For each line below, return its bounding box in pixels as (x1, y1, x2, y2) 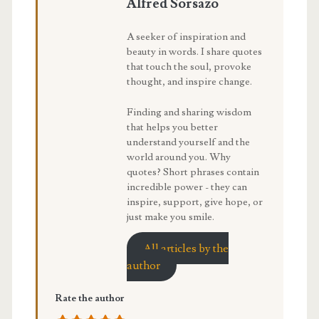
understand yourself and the (126, 135, 250, 149)
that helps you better (126, 120, 218, 134)
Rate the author (55, 291, 124, 305)
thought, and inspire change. (126, 75, 252, 89)
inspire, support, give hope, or (126, 195, 263, 209)
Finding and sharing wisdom (126, 105, 251, 119)
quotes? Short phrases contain (126, 165, 259, 179)
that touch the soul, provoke (126, 60, 251, 74)
